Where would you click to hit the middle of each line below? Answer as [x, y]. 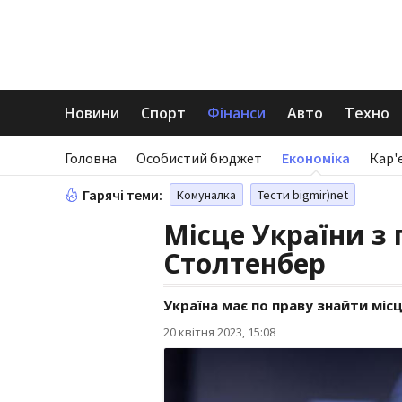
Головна [91, 158]
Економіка [316, 158]
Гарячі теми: [122, 195]
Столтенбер [245, 263]
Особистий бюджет [199, 158]
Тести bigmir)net [303, 195]
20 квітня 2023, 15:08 [219, 332]
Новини [92, 113]
